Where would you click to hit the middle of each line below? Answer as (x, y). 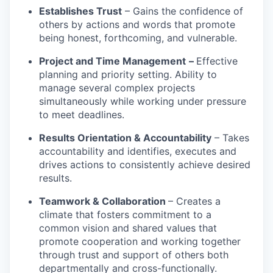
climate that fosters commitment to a (125, 214)
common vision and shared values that (128, 228)
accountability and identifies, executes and (138, 151)
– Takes (230, 137)
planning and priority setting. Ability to (128, 74)
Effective (217, 61)
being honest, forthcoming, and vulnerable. (138, 37)
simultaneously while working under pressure (143, 101)
